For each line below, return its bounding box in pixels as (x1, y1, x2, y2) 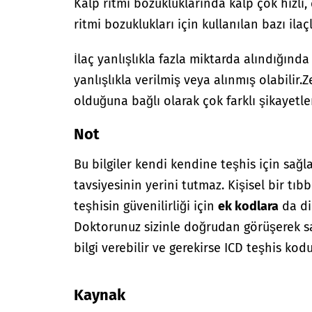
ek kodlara (218, 198, 279, 214)
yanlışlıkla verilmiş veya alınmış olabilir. (74, 72, 303, 88)
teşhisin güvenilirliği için (74, 198, 219, 214)
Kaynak (74, 286, 126, 304)
